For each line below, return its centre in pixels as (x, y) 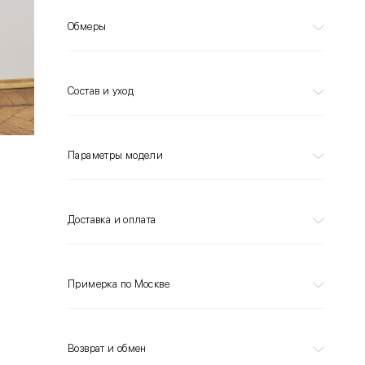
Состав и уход (101, 91)
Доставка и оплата (112, 220)
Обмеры (87, 26)
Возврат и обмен (107, 348)
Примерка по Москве (119, 284)
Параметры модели (116, 155)
